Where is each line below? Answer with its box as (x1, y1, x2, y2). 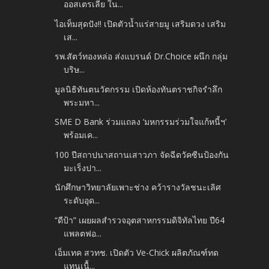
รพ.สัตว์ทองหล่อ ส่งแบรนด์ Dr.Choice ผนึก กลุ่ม (55, 50, 228, 62)
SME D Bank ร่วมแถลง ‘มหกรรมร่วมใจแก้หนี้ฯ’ (55, 116, 227, 128)
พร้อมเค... (64, 129, 98, 141)
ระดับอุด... (64, 195, 100, 207)
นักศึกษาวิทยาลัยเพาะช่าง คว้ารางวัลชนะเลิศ (55, 181, 222, 193)
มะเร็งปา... (64, 162, 102, 174)
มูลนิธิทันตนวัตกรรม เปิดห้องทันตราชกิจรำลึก (55, 83, 223, 95)
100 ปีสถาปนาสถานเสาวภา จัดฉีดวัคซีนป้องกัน (55, 148, 229, 160)
